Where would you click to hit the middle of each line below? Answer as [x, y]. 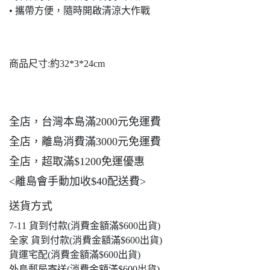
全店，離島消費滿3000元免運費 [85, 142]
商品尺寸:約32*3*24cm [57, 64]
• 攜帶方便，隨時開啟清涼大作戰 [80, 11]
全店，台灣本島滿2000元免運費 [85, 122]
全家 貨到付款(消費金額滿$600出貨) [86, 240]
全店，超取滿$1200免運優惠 [77, 162]
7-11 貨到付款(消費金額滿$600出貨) [85, 226]
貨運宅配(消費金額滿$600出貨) [75, 255]
